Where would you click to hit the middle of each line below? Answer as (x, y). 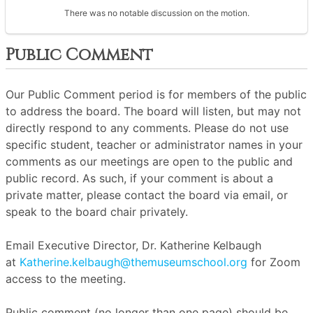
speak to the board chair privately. (97, 212)
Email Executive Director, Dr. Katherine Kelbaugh (133, 245)
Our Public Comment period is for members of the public (156, 94)
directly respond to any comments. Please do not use (147, 128)
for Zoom (274, 262)
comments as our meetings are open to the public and (149, 161)
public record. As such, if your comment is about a (139, 178)
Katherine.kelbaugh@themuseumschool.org (133, 262)
